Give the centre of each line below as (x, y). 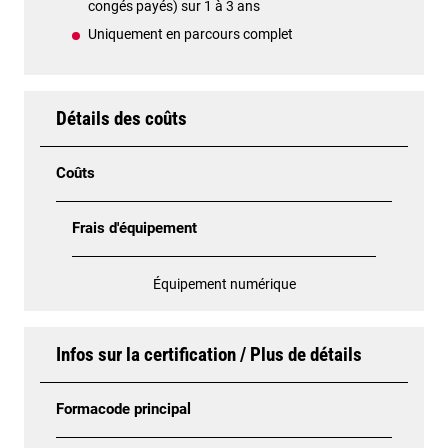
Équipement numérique (224, 283)
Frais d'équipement (134, 228)
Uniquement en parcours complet (190, 33)
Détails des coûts (121, 118)
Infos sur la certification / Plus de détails (209, 354)
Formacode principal (123, 409)
